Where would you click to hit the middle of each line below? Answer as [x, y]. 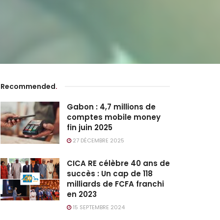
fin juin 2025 [90, 127]
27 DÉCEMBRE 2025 [98, 140]
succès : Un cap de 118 [110, 174]
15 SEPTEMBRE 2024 [98, 207]
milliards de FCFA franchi [115, 184]
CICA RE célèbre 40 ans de [118, 163]
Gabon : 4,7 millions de [111, 107]
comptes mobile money [114, 117]
